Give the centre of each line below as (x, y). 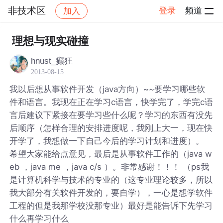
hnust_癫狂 (52, 61)
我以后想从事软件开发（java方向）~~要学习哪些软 (108, 89)
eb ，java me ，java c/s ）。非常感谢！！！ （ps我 (110, 167)
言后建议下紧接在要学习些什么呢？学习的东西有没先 (111, 115)
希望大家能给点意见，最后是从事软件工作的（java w (111, 154)
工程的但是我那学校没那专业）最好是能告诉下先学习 (111, 205)
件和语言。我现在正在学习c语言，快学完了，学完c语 (111, 102)
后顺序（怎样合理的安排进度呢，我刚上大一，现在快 (111, 128)
